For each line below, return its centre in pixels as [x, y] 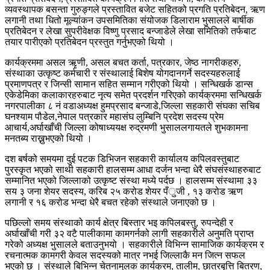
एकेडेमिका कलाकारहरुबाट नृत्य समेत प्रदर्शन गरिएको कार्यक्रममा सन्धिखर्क [133, 95]
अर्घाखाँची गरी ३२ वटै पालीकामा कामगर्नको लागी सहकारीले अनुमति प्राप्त [129, 233]
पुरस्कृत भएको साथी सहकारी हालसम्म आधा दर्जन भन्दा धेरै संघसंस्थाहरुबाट [133, 169]
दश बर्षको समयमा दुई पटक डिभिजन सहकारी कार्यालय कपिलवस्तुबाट [122, 159]
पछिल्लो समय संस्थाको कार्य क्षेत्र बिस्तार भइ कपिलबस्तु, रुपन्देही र [119, 222]
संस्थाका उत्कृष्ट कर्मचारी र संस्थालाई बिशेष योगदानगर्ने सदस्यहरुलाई [122, 73]
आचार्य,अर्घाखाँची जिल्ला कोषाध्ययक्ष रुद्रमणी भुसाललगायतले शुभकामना [127, 127]
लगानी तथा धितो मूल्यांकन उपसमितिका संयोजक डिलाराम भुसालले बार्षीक [129, 20]
